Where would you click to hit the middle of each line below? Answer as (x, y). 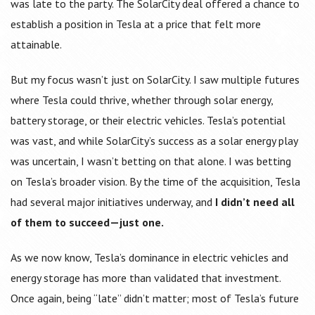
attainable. (36, 45)
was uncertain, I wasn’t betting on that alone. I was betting (151, 161)
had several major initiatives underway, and (113, 202)
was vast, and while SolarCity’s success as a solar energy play (154, 141)
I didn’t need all (255, 202)
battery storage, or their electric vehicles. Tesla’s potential (148, 121)
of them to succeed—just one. (87, 223)
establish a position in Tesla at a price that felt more (136, 24)
